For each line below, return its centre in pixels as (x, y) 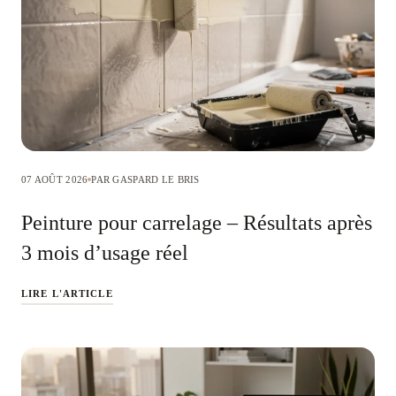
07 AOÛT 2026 (55, 179)
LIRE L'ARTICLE (67, 293)
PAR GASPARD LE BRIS (145, 179)
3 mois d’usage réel (105, 252)
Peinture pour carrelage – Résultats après (197, 222)
